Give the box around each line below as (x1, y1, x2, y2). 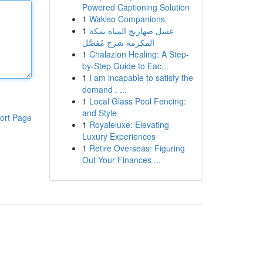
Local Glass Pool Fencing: (89, 95, 186, 107)
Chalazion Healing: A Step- (89, 48, 189, 60)
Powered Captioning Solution (82, 1, 190, 13)
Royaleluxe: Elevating (89, 119, 169, 130)
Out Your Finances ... (82, 154, 161, 166)
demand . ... (82, 83, 127, 95)
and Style (82, 107, 117, 119)
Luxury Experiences (82, 130, 156, 142)
